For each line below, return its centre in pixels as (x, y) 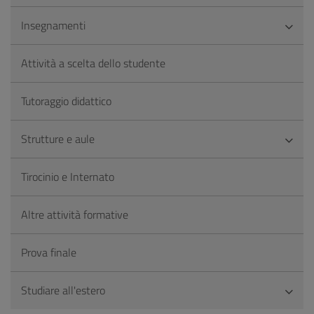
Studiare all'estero (63, 290)
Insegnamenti (53, 25)
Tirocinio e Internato (68, 177)
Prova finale (49, 252)
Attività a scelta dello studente (93, 63)
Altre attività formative (75, 214)
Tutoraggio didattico (66, 101)
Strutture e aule (58, 139)
